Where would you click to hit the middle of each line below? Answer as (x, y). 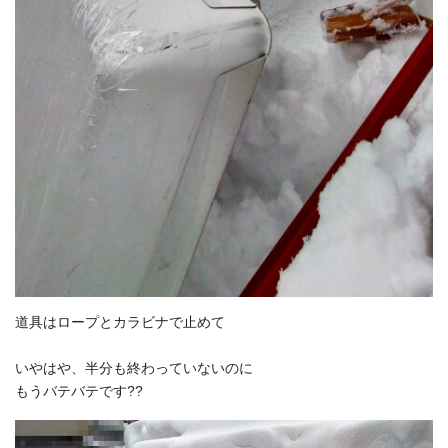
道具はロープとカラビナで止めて (120, 322)
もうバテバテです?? (79, 391)
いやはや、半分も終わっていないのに (134, 368)
